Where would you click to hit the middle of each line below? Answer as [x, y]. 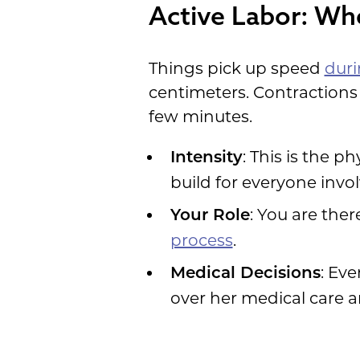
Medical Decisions [245, 274]
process [201, 240]
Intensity [206, 158]
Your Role [210, 216]
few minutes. [200, 116]
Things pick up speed [236, 68]
